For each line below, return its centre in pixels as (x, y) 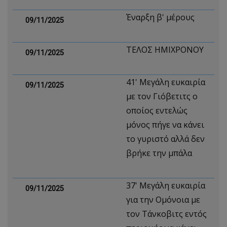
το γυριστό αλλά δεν (165, 139)
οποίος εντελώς (157, 110)
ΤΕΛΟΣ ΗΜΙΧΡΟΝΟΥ (165, 50)
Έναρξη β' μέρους (160, 17)
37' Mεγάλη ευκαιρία (166, 185)
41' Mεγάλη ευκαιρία (166, 82)
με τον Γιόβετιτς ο (162, 96)
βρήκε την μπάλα (159, 153)
